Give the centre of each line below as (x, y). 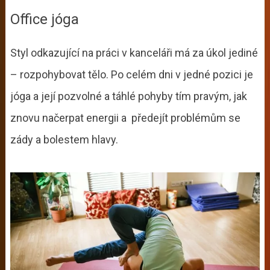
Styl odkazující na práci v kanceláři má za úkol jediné (134, 52)
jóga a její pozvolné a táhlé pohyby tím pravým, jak (128, 96)
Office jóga (46, 19)
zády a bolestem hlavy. (65, 139)
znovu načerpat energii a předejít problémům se (125, 118)
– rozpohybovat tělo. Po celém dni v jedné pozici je (131, 74)
